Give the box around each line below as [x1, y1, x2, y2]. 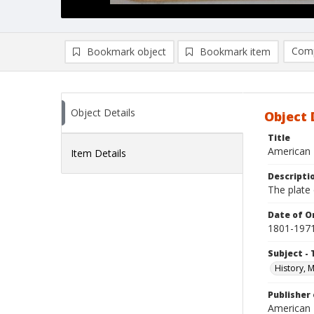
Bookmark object [87, 45, 166, 58]
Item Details [71, 146, 126, 160]
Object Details [71, 106, 135, 119]
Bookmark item [200, 45, 271, 58]
